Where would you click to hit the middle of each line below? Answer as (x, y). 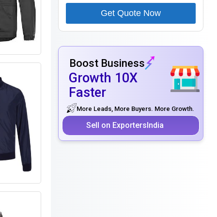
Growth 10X (103, 78)
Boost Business (107, 63)
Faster (87, 92)
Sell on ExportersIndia (125, 125)
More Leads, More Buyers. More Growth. (136, 109)
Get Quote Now (131, 13)
